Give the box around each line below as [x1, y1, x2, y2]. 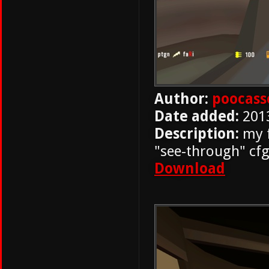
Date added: [154, 107, 239, 125]
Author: [154, 90, 208, 107]
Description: [154, 125, 239, 142]
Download [154, 160, 225, 177]
